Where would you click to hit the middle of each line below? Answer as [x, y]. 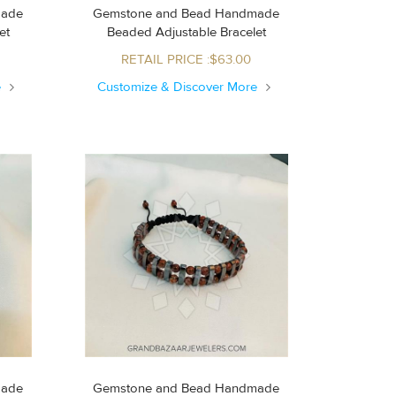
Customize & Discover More [179, 87]
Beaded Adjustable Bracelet [210, 32]
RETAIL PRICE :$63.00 [187, 59]
